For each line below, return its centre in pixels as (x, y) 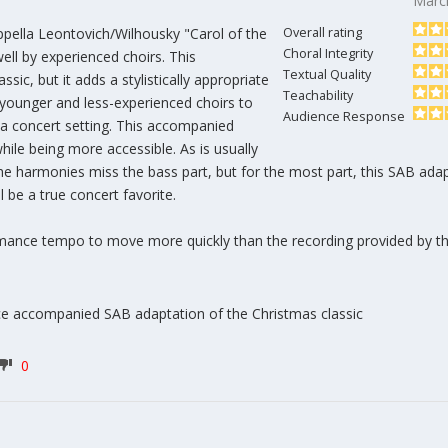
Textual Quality (329, 74)
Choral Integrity (330, 53)
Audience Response (346, 116)
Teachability (320, 95)
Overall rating (324, 32)
